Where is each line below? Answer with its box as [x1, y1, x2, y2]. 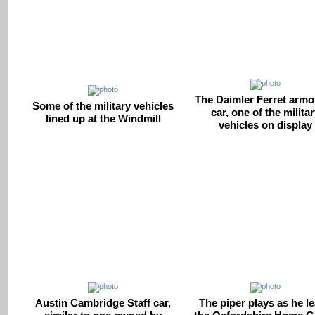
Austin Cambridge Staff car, [35, 296, 171, 309]
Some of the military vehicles [32, 99, 174, 112]
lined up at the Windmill [45, 112, 161, 124]
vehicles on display [219, 118, 312, 131]
